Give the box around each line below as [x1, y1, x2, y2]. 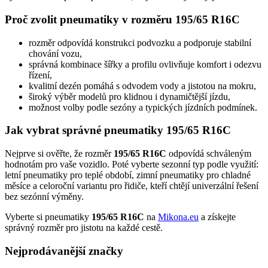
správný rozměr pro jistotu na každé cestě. [5, 223, 163, 233]
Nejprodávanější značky [5, 244, 123, 257]
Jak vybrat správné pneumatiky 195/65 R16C [5, 124, 231, 137]
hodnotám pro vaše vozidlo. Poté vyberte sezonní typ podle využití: [5, 159, 258, 170]
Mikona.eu [158, 212, 199, 223]
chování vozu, [29, 48, 82, 59]
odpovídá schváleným [166, 148, 251, 159]
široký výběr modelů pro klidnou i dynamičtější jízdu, [29, 91, 230, 102]
